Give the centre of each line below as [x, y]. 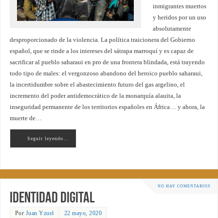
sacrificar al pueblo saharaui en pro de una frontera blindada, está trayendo [107, 62]
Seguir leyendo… [48, 138]
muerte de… [26, 118]
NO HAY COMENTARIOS [184, 186]
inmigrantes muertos [179, 6]
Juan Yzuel [40, 213]
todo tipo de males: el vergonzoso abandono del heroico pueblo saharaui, [106, 73]
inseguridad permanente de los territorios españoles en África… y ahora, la [107, 107]
